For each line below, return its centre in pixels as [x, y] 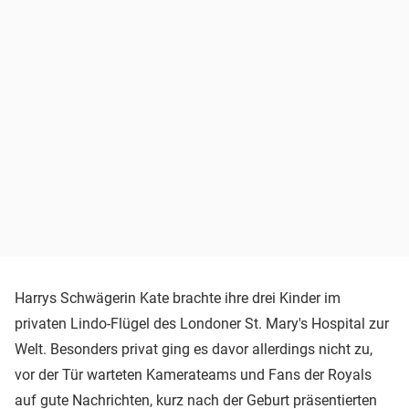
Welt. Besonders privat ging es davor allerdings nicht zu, [194, 349]
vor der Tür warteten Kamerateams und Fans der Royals [193, 374]
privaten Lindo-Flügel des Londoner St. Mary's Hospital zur [202, 323]
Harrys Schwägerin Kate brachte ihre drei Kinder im [178, 298]
